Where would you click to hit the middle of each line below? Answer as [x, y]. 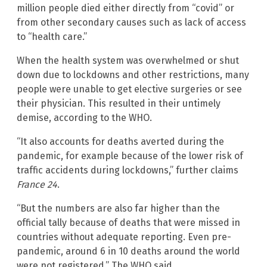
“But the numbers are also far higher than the [118, 208]
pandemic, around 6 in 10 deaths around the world [128, 251]
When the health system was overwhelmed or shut [128, 60]
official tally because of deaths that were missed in [128, 222]
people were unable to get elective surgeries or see [129, 89]
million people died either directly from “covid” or [125, 8]
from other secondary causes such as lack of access [131, 22]
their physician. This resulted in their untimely [119, 103]
